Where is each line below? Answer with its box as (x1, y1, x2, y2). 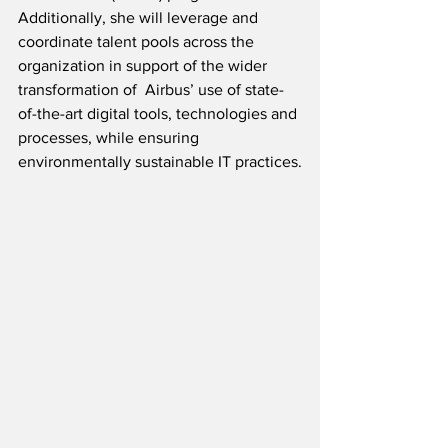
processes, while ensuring (18, 129, 203, 147)
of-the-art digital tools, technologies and (18, 105, 301, 123)
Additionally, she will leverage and (18, 9, 262, 27)
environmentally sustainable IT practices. (18, 153, 302, 171)
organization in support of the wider (18, 57, 271, 75)
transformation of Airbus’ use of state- (18, 81, 284, 99)
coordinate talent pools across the (18, 33, 258, 51)
